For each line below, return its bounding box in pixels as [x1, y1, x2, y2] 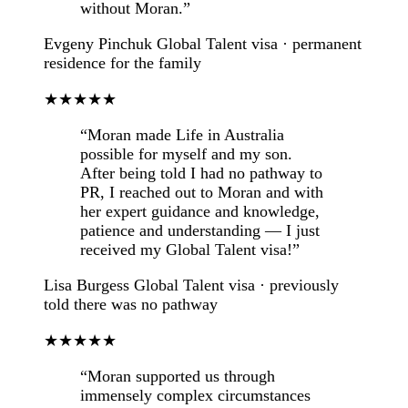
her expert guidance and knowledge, [80, 202, 320, 221]
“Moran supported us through [80, 367, 275, 386]
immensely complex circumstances [80, 386, 311, 405]
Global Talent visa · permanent [157, 35, 362, 54]
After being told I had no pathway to [80, 164, 322, 183]
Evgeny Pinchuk [44, 35, 152, 54]
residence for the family [44, 54, 201, 73]
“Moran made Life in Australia [80, 126, 284, 145]
